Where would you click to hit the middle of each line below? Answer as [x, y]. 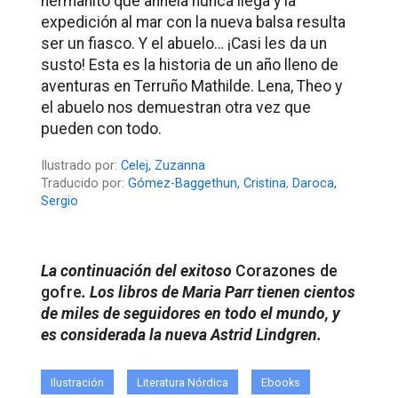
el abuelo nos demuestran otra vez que [176, 108]
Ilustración [77, 382]
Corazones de [287, 271]
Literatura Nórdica [183, 382]
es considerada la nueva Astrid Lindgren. [181, 335]
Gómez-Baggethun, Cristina [207, 184]
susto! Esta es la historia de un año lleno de [190, 65]
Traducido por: [84, 184]
